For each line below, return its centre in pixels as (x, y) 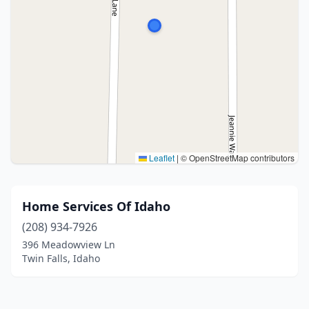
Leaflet (161, 158)
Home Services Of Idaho (96, 206)
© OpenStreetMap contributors (237, 158)
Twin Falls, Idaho (61, 258)
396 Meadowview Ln (69, 245)
